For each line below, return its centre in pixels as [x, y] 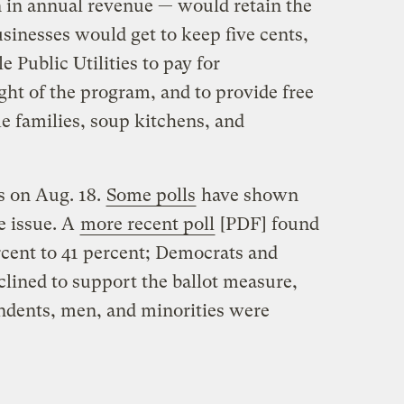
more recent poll [147, 224]
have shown [247, 195]
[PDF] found [267, 224]
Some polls [151, 195]
